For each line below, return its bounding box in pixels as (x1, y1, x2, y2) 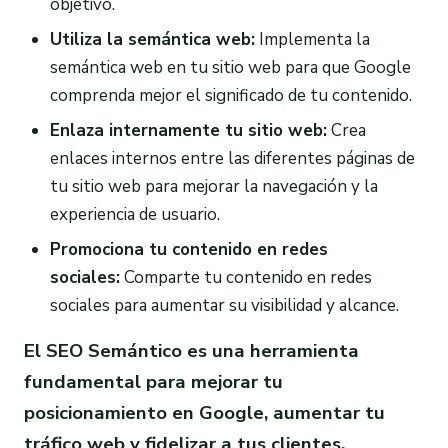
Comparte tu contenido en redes (119, 265, 372, 289)
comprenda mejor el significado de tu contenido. (49, 84, 412, 108)
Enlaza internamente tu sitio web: (49, 119, 327, 143)
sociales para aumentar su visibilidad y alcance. (49, 293, 399, 317)
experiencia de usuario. (49, 203, 220, 227)
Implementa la (254, 28, 370, 52)
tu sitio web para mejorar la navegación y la (49, 175, 378, 199)
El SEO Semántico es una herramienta (24, 337, 359, 364)
